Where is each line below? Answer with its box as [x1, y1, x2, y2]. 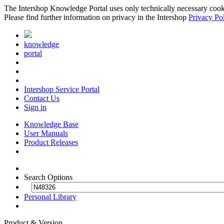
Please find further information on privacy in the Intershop [4, 13, 188, 21]
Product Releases [24, 138, 78, 146]
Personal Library [24, 192, 76, 201]
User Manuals [24, 129, 68, 137]
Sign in [24, 103, 46, 111]
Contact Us [24, 94, 59, 102]
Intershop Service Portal [24, 85, 99, 93]
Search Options [24, 173, 72, 181]
